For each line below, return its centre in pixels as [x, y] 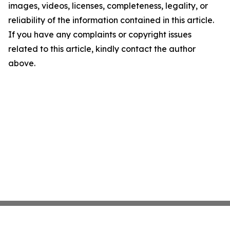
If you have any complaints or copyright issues [100, 35]
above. [22, 63]
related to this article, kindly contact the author [102, 49]
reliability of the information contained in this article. [111, 20]
